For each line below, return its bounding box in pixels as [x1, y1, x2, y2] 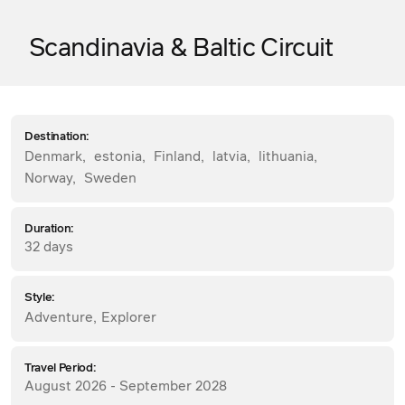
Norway [24, 171, 72, 185]
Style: [24, 291, 55, 304]
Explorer [101, 310, 156, 325]
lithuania [259, 149, 314, 164]
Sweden [84, 171, 137, 185]
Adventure [24, 310, 93, 325]
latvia [212, 149, 247, 164]
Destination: [24, 130, 89, 143]
